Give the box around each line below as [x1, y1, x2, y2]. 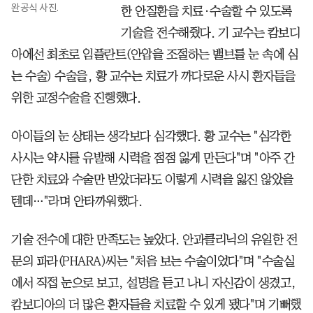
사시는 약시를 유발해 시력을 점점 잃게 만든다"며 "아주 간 [11, 152, 295, 165]
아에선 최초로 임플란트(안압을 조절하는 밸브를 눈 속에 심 [11, 48, 298, 61]
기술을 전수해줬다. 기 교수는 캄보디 [121, 27, 300, 40]
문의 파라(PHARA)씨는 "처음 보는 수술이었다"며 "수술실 [11, 255, 294, 268]
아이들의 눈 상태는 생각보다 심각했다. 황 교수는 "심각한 [11, 130, 291, 143]
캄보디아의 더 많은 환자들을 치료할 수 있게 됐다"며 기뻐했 [11, 298, 301, 312]
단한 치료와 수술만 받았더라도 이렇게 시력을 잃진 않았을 [11, 173, 293, 187]
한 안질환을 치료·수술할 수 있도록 [121, 5, 292, 18]
